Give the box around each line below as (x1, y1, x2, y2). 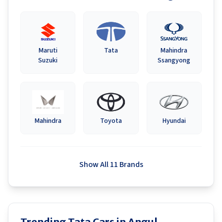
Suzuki (38, 55, 58, 65)
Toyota (100, 116, 122, 126)
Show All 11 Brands (79, 159, 143, 170)
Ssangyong (158, 55, 191, 65)
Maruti (38, 46, 57, 55)
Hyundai (162, 116, 186, 126)
